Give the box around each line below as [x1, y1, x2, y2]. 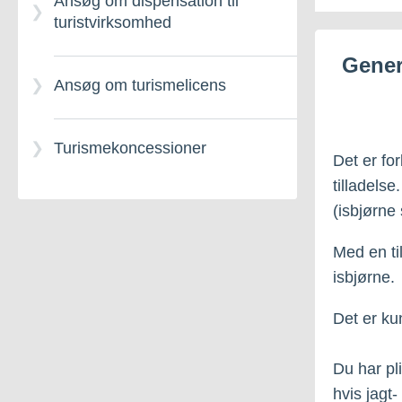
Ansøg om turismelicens [54, 76, 226, 94]
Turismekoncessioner [54, 139, 206, 157]
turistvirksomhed [54, 13, 171, 31]
